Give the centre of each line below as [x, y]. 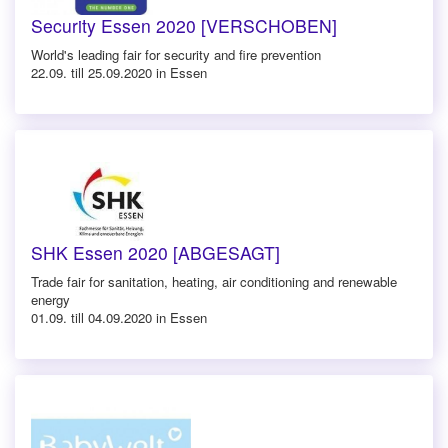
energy [50, 299]
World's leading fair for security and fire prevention [176, 54]
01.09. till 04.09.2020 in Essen [119, 317]
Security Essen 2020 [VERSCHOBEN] [184, 25]
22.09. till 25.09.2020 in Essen [119, 72]
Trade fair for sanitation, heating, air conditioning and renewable [214, 281]
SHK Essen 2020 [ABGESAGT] [155, 252]
